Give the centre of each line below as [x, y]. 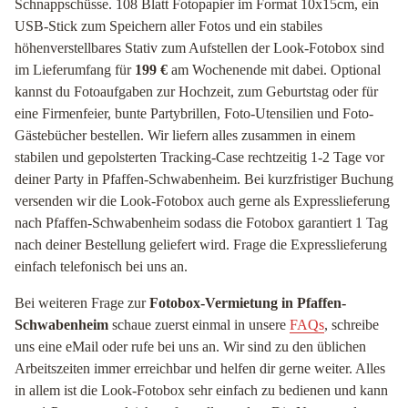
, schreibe [352, 325]
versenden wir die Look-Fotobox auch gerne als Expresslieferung [202, 201]
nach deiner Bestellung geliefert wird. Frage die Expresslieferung [201, 245]
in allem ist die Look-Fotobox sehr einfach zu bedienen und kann [201, 390]
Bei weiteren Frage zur [82, 303]
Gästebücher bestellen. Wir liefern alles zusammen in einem [185, 135]
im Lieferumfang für [75, 70]
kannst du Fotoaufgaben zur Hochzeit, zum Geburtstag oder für [196, 92]
